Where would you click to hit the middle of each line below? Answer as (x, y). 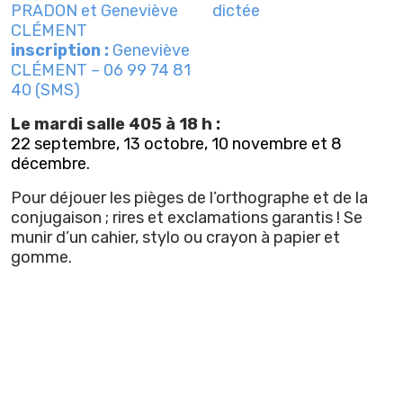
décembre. (50, 163)
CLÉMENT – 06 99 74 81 (101, 70)
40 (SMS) (45, 90)
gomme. (41, 257)
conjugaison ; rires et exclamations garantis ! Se (187, 217)
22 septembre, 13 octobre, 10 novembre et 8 (176, 143)
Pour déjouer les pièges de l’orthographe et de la (189, 197)
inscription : (62, 50)
